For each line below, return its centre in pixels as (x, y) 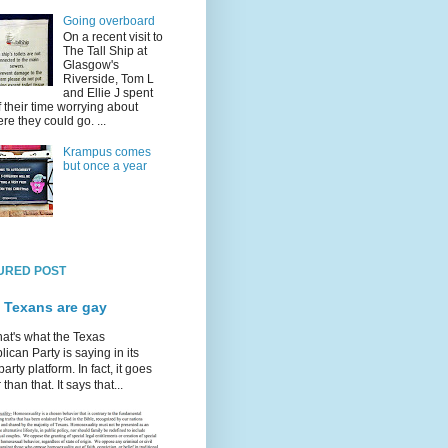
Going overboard (108, 21)
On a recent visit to (112, 37)
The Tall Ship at (104, 51)
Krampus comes (106, 152)
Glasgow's (90, 65)
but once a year (104, 166)
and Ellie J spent (107, 93)
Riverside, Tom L (108, 79)
